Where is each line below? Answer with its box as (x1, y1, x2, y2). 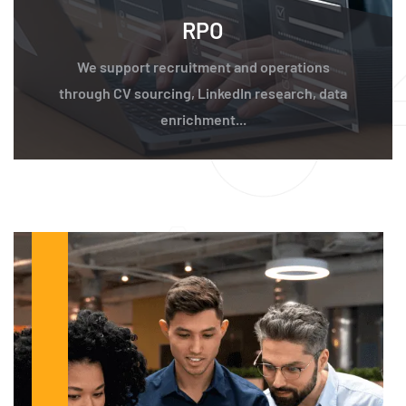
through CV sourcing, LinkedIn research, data (59, 84, 347, 102)
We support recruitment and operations (76, 58, 330, 76)
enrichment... (159, 111, 246, 129)
